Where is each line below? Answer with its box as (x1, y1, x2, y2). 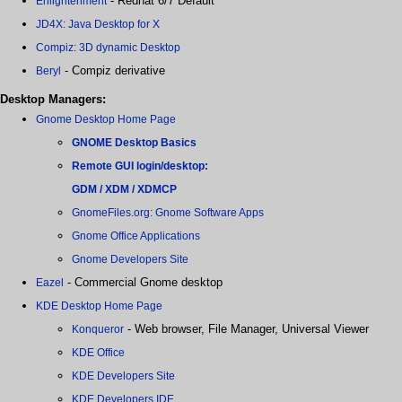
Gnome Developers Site (72, 252, 188, 266)
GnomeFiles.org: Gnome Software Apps (72, 205, 264, 219)
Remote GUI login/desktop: (72, 159, 208, 172)
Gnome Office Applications (72, 229, 200, 242)
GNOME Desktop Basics (72, 135, 197, 149)
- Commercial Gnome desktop (64, 275, 223, 289)
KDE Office (72, 345, 125, 359)
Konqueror (72, 322, 124, 336)
